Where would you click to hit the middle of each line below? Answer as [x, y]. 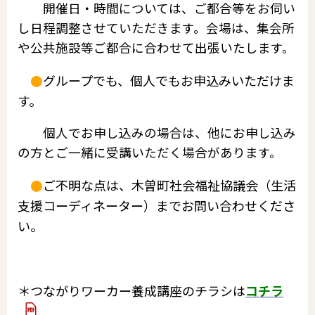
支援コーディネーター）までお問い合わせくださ [156, 205]
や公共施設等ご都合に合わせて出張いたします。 [156, 48]
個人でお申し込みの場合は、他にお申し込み [157, 133]
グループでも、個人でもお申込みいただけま [169, 80]
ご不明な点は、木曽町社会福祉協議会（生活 [169, 185]
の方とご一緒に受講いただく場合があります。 [150, 153]
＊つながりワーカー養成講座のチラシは [131, 291]
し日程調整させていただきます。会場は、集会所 [156, 28]
